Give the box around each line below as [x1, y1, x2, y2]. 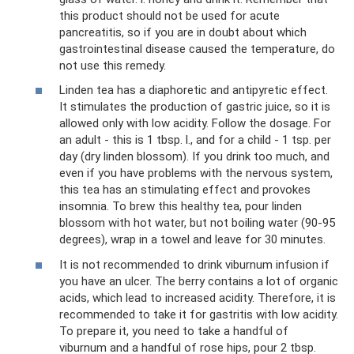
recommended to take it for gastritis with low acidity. [59, 307, 338, 322]
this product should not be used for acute [59, 8, 280, 23]
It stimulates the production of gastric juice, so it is [59, 100, 330, 114]
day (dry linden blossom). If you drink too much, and [59, 149, 330, 164]
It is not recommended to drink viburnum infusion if [59, 257, 330, 272]
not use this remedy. [59, 58, 166, 73]
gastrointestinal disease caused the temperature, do [59, 41, 335, 56]
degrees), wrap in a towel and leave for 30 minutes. [59, 232, 326, 247]
